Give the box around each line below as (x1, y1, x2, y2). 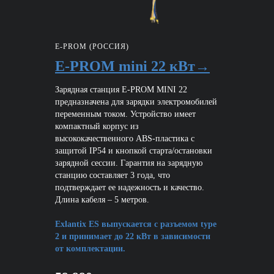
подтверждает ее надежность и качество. (55, 183, 204, 193)
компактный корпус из (55, 122, 139, 131)
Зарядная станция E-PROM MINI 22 (55, 85, 187, 95)
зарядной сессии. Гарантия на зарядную (55, 158, 202, 168)
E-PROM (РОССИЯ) (55, 42, 129, 51)
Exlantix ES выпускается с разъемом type (55, 220, 217, 229)
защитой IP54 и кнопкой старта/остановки (55, 146, 212, 156)
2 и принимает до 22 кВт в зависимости (55, 232, 210, 242)
